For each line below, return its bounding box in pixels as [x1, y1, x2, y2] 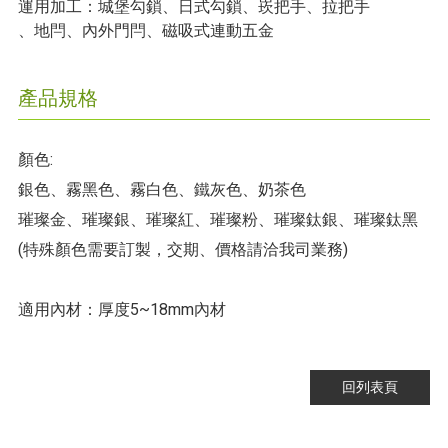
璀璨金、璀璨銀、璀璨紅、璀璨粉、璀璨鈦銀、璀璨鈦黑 [17, 210, 418, 230]
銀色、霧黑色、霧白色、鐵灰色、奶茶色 [17, 180, 306, 200]
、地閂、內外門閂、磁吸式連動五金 [17, 21, 274, 41]
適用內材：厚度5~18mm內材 [17, 300, 226, 320]
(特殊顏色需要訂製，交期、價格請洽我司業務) [17, 240, 348, 260]
